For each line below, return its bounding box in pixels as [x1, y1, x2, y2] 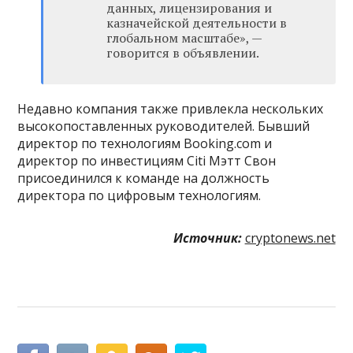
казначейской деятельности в [106, 14, 288, 32]
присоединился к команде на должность [17, 169, 270, 188]
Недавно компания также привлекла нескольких [17, 100, 324, 118]
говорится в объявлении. [106, 44, 260, 62]
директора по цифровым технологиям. [17, 187, 262, 205]
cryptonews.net [244, 229, 336, 247]
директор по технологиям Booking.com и [17, 135, 273, 153]
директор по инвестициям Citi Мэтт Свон [17, 152, 277, 170]
